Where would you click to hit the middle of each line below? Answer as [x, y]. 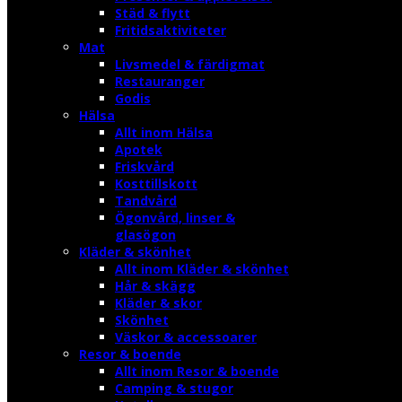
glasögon [145, 235]
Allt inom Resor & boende [197, 371]
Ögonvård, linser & [175, 218]
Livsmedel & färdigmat [190, 64]
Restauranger [160, 81]
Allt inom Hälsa [164, 132]
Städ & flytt [153, 13]
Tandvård [146, 201]
